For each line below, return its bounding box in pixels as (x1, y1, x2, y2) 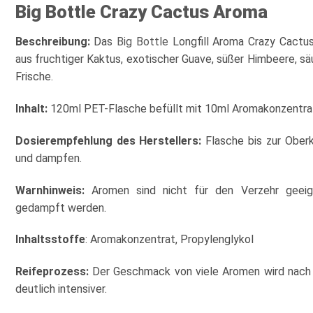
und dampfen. (15, 151, 82, 165)
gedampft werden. (15, 201, 106, 214)
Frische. (15, 70, 53, 84)
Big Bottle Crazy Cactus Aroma (15, 1, 268, 23)
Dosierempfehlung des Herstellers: (15, 133, 202, 147)
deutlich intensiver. (15, 282, 107, 296)
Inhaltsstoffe (15, 233, 85, 247)
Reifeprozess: (15, 265, 89, 279)
